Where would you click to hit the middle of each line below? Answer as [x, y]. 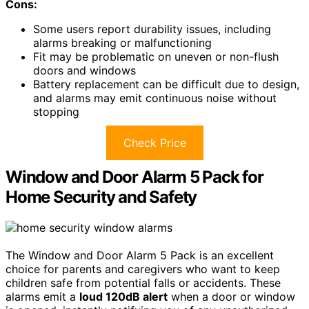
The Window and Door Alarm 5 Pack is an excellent [140, 255]
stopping [56, 111]
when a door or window [231, 296]
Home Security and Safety [101, 197]
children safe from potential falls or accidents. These [143, 282]
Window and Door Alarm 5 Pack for [134, 177]
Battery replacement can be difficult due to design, [166, 84]
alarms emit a [42, 296]
